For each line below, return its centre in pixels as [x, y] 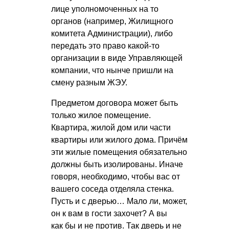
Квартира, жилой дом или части [111, 128]
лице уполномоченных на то [105, 9]
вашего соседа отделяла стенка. [112, 189]
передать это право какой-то [105, 46]
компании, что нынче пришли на [112, 71]
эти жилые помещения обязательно [119, 152]
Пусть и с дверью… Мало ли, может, [119, 201]
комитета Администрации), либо [112, 34]
